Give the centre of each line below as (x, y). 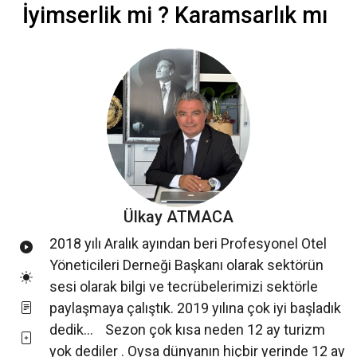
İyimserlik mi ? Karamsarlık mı (175, 16)
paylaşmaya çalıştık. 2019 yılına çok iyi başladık (195, 308)
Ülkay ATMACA (178, 217)
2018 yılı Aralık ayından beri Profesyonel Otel (188, 244)
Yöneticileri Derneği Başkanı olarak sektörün (186, 265)
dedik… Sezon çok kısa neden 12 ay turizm (187, 330)
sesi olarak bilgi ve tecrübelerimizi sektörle (184, 287)
